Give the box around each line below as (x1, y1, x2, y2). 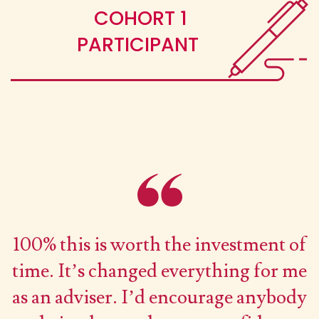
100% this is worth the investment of (12, 231, 307, 257)
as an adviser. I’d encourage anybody (12, 284, 307, 310)
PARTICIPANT (77, 31, 204, 58)
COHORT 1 (93, 5, 187, 32)
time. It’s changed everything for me (12, 258, 307, 283)
